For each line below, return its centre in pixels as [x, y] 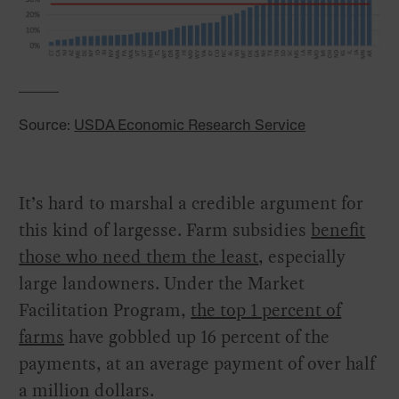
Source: [47, 126]
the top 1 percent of [266, 309]
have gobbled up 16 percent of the [197, 336]
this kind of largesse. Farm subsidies [165, 229]
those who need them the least [139, 256]
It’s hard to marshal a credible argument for [191, 203]
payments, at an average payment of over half [197, 363]
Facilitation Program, [105, 309]
